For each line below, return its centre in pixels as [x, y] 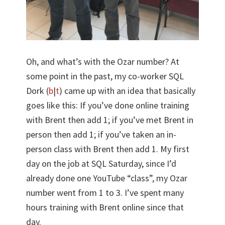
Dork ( [38, 91]
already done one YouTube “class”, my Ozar [107, 178]
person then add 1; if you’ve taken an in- [101, 135]
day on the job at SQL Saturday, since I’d [101, 164]
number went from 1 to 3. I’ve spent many [105, 193]
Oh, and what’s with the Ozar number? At [103, 62]
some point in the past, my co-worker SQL [105, 76]
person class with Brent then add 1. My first [108, 149]
